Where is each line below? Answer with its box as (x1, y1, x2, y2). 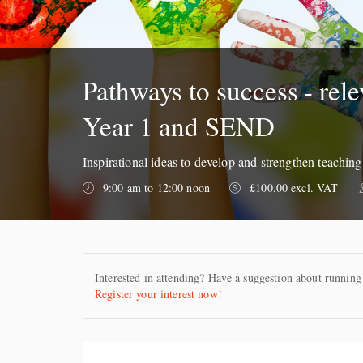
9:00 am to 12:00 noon (103, 180, 210, 195)
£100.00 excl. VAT (250, 180, 339, 195)
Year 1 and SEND (83, 108, 275, 143)
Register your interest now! (95, 286, 222, 301)
